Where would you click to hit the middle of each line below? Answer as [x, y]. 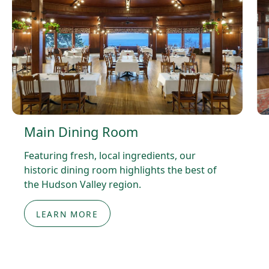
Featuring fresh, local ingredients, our [110, 156]
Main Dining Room [81, 132]
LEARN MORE [67, 214]
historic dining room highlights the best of [120, 170]
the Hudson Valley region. [83, 185]
